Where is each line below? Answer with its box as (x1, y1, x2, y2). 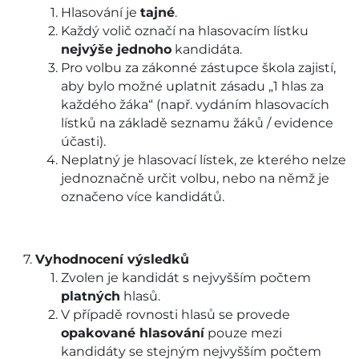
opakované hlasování (61, 325, 204, 341)
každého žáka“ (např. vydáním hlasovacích (61, 97, 329, 113)
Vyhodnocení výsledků (35, 252, 189, 268)
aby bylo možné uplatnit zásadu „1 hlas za (61, 79, 324, 95)
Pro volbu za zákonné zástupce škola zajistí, (61, 60, 336, 76)
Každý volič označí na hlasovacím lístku (61, 23, 309, 39)
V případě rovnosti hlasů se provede (61, 307, 290, 323)
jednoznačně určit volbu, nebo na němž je (61, 171, 329, 187)
